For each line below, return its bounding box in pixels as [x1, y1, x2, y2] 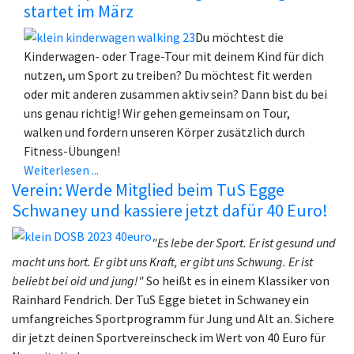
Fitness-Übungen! [24, 143, 120, 160]
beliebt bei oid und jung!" [12, 273, 146, 289]
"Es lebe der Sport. [152, 235, 249, 251]
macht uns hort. [12, 254, 93, 270]
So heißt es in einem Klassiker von [146, 273, 330, 289]
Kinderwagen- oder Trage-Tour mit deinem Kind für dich [24, 48, 324, 65]
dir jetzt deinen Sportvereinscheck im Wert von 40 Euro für [12, 330, 326, 346]
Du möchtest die [195, 29, 284, 46]
